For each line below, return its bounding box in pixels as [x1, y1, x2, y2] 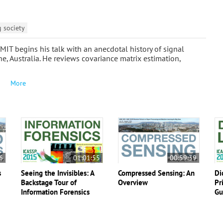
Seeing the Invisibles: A [21, 168, 95, 178]
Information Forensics [21, 187, 90, 197]
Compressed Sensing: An [117, 168, 195, 178]
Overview [117, 177, 148, 187]
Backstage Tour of [21, 177, 77, 187]
